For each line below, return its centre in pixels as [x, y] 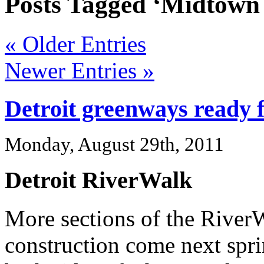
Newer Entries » [80, 71]
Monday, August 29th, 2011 [114, 144]
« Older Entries [75, 44]
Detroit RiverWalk [98, 180]
